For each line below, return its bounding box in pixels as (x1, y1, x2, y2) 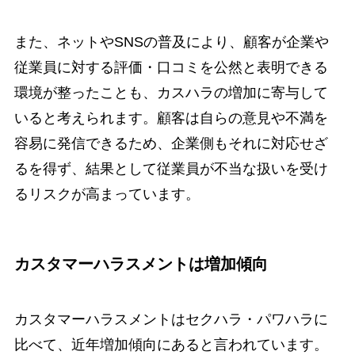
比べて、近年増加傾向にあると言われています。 (13, 336, 328, 353)
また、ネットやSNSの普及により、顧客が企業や (13, 33, 329, 50)
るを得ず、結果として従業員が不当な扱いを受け (13, 160, 328, 177)
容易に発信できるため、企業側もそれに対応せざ (13, 135, 328, 151)
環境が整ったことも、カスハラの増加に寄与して (13, 84, 328, 101)
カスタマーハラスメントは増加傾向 (13, 255, 268, 273)
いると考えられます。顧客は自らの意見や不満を (13, 109, 328, 126)
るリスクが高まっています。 (13, 185, 200, 202)
